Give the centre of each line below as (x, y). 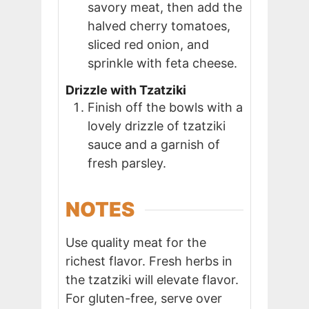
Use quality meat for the (136, 243)
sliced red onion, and (148, 44)
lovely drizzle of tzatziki (157, 126)
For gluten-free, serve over (144, 299)
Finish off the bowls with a (165, 108)
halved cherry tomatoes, (159, 26)
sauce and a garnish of (154, 145)
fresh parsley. (127, 163)
